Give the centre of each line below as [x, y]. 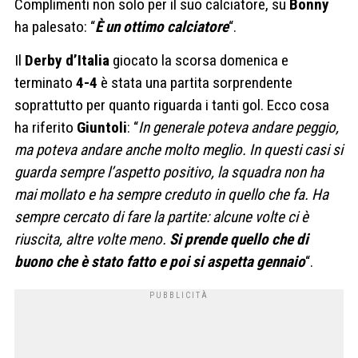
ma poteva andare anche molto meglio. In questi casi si [179, 149]
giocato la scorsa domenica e [199, 60]
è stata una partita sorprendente [195, 82]
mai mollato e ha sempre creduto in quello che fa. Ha [171, 194]
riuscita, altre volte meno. [92, 239]
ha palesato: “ [55, 27]
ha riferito [46, 127]
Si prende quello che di [239, 239]
